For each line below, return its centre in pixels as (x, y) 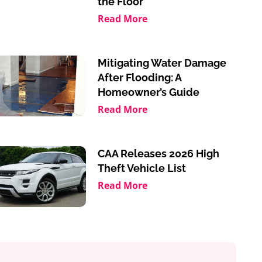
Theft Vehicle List (142, 168)
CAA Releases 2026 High (158, 154)
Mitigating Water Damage (162, 63)
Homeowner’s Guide (148, 92)
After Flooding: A (139, 77)
